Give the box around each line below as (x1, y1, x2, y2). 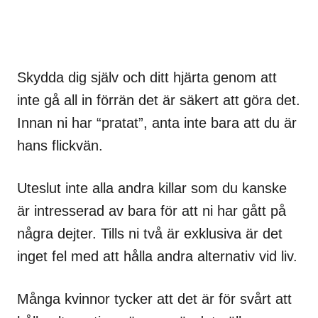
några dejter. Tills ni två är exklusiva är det (17, 226, 283, 242)
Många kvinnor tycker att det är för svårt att (17, 291, 292, 307)
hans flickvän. (17, 138, 103, 154)
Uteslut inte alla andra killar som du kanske (17, 180, 287, 197)
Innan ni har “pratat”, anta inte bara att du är (17, 115, 297, 131)
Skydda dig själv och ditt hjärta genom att (17, 70, 277, 86)
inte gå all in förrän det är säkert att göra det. (17, 92, 300, 109)
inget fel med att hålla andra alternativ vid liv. (17, 248, 297, 265)
